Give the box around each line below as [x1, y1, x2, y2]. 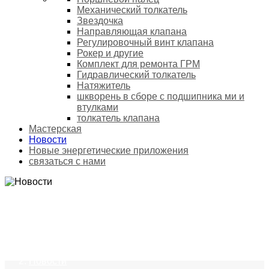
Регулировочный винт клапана [77, 37, 214, 48]
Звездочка [77, 16, 123, 26]
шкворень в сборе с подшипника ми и [77, 91, 244, 102]
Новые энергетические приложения [29, 145, 189, 156]
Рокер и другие [77, 48, 144, 59]
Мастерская [29, 124, 82, 134]
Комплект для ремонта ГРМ [77, 59, 200, 70]
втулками [77, 102, 118, 113]
